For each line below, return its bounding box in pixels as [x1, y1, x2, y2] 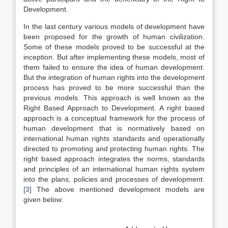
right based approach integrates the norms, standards [23, 155, 205, 163]
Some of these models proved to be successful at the [23, 43, 205, 51]
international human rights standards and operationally [23, 134, 205, 142]
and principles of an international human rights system [23, 165, 205, 173]
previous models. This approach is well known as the [23, 94, 205, 102]
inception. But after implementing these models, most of [23, 53, 205, 61]
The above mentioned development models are [32, 185, 205, 193]
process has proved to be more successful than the [23, 83, 205, 92]
